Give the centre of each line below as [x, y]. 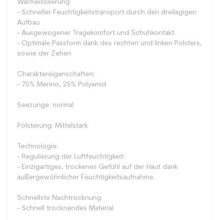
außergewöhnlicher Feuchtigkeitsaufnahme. [86, 177]
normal [63, 105]
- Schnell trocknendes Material [65, 208]
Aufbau [28, 23]
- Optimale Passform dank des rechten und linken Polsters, [110, 43]
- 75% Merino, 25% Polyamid [62, 84]
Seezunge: [35, 105]
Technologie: [38, 146]
